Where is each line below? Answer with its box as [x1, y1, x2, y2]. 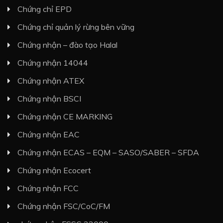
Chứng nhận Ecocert [17, 165, 91, 176]
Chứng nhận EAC [17, 129, 80, 140]
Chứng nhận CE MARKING [17, 111, 112, 122]
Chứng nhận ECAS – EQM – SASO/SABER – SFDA [17, 147, 199, 158]
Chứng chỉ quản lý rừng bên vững [17, 22, 134, 32]
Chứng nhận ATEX [17, 76, 84, 86]
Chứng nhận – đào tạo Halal [17, 40, 117, 50]
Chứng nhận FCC [17, 183, 79, 194]
